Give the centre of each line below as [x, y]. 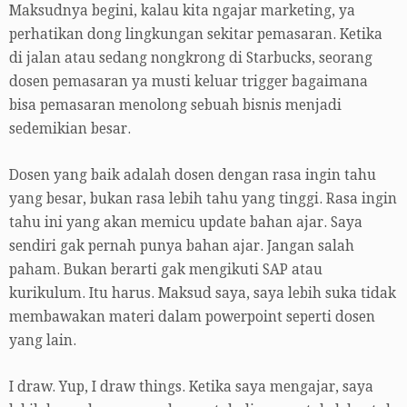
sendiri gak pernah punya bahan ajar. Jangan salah [182, 246]
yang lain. [43, 340]
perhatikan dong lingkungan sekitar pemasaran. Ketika [196, 34]
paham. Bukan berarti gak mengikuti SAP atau [166, 269]
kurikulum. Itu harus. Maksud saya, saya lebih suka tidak [203, 293]
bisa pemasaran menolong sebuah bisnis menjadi [175, 105]
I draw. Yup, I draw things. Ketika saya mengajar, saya [191, 387]
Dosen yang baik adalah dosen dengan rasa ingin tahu [193, 175]
